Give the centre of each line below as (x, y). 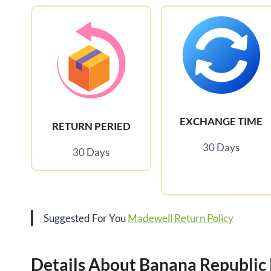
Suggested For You (86, 218)
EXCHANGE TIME (221, 122)
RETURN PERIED (91, 126)
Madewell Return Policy (181, 218)
